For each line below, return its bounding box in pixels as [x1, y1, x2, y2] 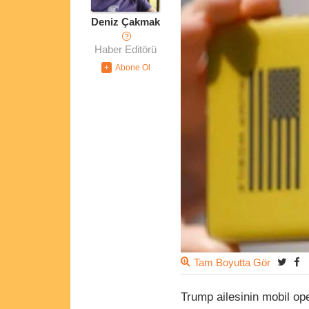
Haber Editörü [94, 44, 157, 56]
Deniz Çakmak [91, 17, 160, 28]
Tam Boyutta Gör [194, 257, 270, 269]
